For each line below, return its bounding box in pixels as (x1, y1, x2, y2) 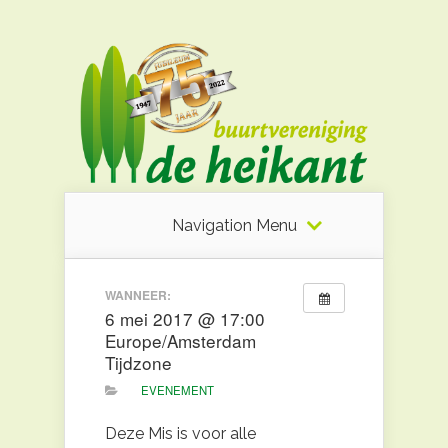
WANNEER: (105, 285, 171, 304)
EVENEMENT (140, 382, 214, 399)
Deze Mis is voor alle (105, 424, 256, 444)
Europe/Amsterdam (105, 327, 256, 353)
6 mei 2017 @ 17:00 (105, 305, 265, 331)
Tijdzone (105, 349, 172, 375)
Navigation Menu (171, 216, 297, 236)
